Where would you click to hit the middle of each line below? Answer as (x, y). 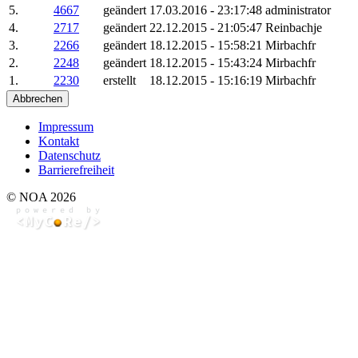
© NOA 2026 (41, 197)
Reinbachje (294, 27)
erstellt (119, 80)
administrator (298, 10)
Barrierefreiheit (76, 169)
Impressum (66, 126)
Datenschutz (70, 155)
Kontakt (59, 141)
